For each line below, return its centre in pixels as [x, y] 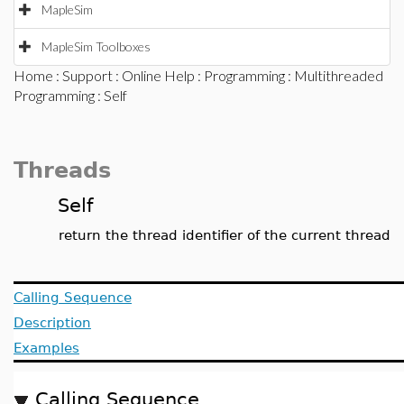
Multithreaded [339, 75]
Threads [62, 170]
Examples [46, 348]
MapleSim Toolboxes [96, 46]
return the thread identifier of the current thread [225, 235]
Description [52, 322]
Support [87, 75]
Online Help [158, 75]
